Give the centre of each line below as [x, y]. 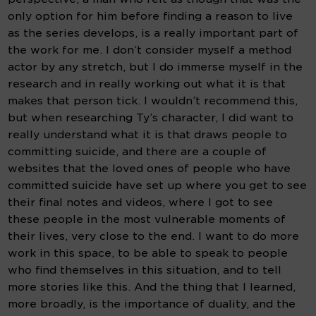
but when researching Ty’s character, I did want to [151, 118]
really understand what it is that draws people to [148, 135]
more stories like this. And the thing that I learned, [152, 287]
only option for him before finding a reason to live [151, 17]
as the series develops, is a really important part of [153, 34]
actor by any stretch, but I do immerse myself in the [156, 67]
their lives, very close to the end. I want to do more [154, 237]
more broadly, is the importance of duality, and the [152, 304]
